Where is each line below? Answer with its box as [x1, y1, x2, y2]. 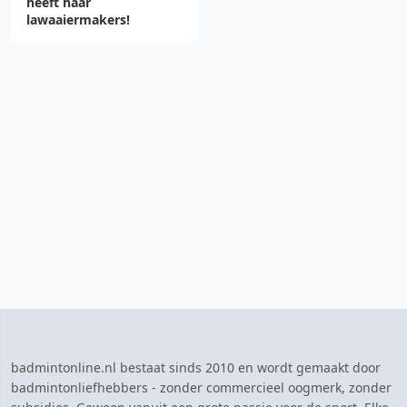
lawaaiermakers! [26, 11, 130, 28]
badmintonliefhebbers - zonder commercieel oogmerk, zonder [11, 379, 392, 396]
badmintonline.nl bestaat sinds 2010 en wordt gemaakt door [11, 359, 381, 376]
